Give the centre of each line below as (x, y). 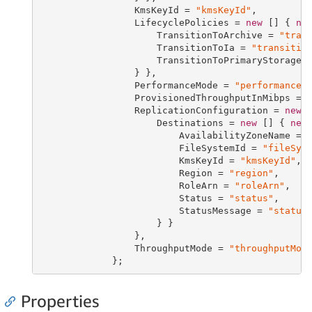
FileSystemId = (151, 148)
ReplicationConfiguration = (162, 110)
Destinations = (140, 123)
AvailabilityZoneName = (173, 135)
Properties (60, 301)
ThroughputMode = (134, 248)
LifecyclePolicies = (142, 22)
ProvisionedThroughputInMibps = (173, 97)
